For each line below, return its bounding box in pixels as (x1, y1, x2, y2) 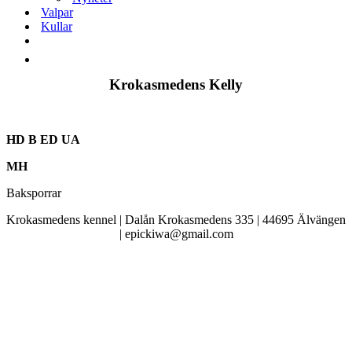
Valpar (41, 5, 73, 19)
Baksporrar (6, 186, 61, 200)
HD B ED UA (6, 133, 80, 146)
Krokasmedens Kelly (109, 76, 243, 93)
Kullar (41, 20, 72, 33)
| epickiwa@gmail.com (119, 227, 233, 240)
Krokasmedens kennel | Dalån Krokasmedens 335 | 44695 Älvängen (6, 213, 346, 226)
